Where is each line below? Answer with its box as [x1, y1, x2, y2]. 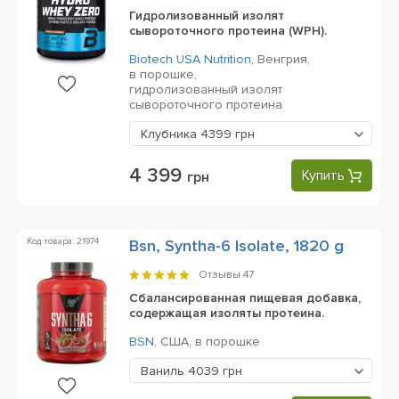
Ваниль [141, 363, 188, 379]
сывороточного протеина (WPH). [129, 23, 327, 38]
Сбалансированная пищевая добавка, [129, 290, 361, 305]
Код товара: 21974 [27, 236, 99, 247]
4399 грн [200, 126, 255, 142]
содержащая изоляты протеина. [129, 305, 324, 321]
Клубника [141, 126, 200, 142]
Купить [302, 167, 345, 184]
